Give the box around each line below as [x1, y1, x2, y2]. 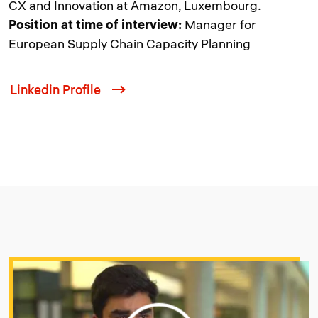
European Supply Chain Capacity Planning [9, 35, 253, 52]
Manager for [182, 16, 256, 33]
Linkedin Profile [10, 82, 101, 98]
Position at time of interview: [9, 16, 182, 33]
